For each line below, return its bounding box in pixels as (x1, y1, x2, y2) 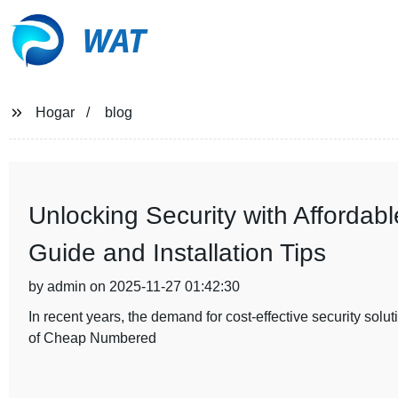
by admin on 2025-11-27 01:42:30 (28, 279, 240, 294)
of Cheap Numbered (28, 330, 156, 346)
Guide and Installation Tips (28, 239, 326, 267)
